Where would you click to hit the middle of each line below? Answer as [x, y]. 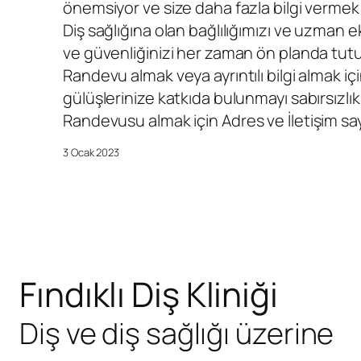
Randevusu [104, 121]
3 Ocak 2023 [91, 153]
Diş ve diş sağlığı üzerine [177, 334]
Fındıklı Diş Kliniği [149, 295]
